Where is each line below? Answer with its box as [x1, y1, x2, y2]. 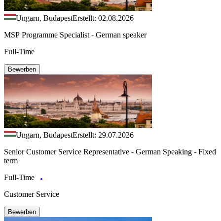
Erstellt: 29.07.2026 [73, 130, 134, 139]
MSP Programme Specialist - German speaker [4, 30, 147, 39]
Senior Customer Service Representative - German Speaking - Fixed [4, 147, 216, 156]
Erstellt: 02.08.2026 [73, 13, 134, 22]
